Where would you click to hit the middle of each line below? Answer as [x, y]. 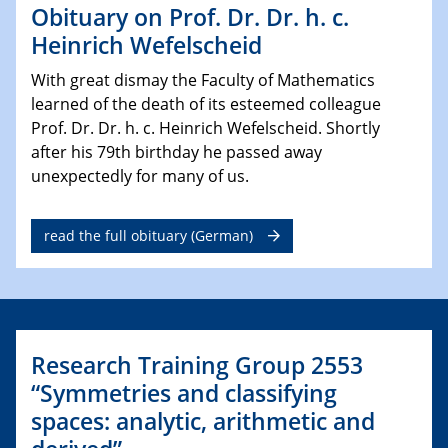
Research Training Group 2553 [197, 364]
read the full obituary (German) [148, 235]
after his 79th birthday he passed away [176, 151]
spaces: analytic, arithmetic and [203, 420]
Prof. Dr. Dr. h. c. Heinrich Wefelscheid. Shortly [205, 127]
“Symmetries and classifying [184, 392]
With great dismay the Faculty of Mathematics [203, 79]
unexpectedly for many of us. [140, 175]
